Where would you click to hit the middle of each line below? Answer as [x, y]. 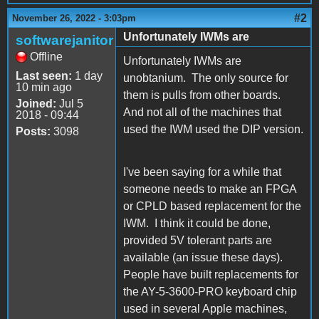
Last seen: [44, 75]
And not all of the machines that [202, 112]
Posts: [33, 131]
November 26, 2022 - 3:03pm [74, 18]
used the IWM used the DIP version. [213, 129]
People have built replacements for [211, 274]
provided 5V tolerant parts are [198, 240]
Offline [46, 56]
